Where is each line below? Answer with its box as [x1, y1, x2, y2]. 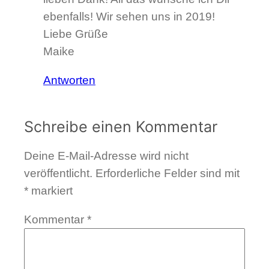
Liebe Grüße [43, 28, 108, 41]
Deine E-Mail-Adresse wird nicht [24, 150, 189, 163]
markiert [28, 184, 73, 198]
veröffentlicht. [24, 167, 92, 180]
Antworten [43, 74, 95, 87]
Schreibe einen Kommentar [24, 117, 217, 136]
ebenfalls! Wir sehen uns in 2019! [43, 10, 215, 23]
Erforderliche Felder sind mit [95, 167, 240, 180]
